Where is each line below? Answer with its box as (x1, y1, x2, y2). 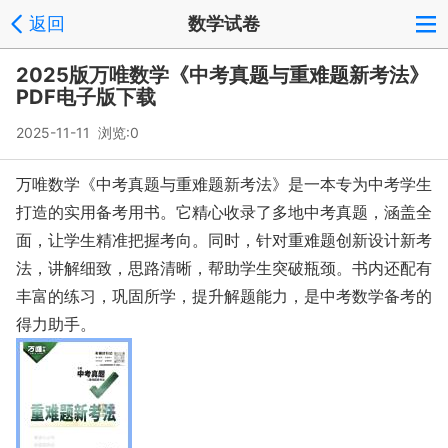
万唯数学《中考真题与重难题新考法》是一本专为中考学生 (16, 174, 432, 194)
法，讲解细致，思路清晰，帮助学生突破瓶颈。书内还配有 (16, 258, 432, 278)
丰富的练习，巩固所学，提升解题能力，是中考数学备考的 (16, 286, 432, 306)
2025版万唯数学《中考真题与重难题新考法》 (16, 63, 429, 87)
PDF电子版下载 (16, 85, 156, 109)
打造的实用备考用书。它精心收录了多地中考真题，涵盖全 (16, 202, 432, 222)
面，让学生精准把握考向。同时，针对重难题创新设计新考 (16, 230, 432, 250)
